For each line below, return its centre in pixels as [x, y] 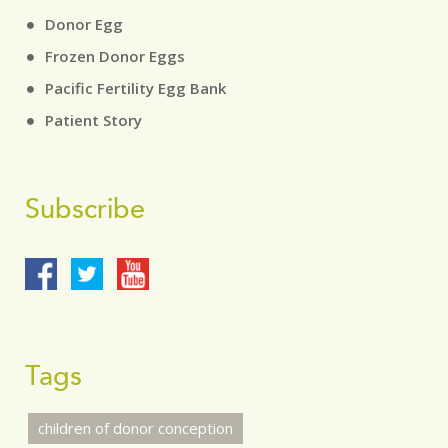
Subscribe [85, 209]
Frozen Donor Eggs [115, 56]
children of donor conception [135, 428]
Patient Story [93, 120]
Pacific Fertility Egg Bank [135, 88]
